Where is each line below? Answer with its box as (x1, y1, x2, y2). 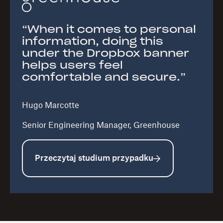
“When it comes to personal (22, 24, 196, 35)
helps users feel (22, 60, 123, 71)
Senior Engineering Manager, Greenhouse (22, 121, 180, 129)
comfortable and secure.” (22, 72, 186, 83)
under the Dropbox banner (22, 48, 189, 59)
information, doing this (22, 36, 163, 47)
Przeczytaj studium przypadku (35, 154, 153, 162)
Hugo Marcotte (22, 102, 79, 110)
